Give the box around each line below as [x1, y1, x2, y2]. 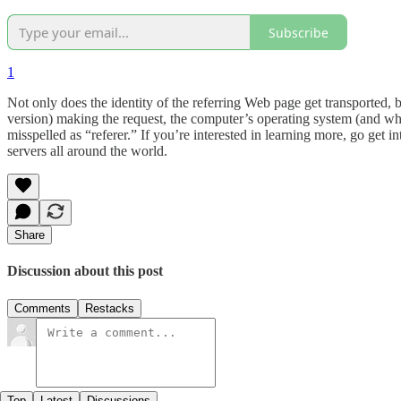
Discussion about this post [7, 263, 163, 279]
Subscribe [269, 23, 328, 41]
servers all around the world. [7, 143, 167, 159]
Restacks [85, 301, 134, 315]
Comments [14, 301, 71, 315]
